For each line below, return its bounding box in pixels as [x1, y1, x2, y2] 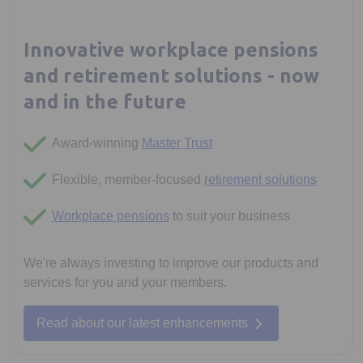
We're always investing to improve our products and [23, 256, 318, 270]
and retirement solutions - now [23, 64, 319, 88]
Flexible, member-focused [51, 173, 204, 186]
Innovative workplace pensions [23, 38, 318, 62]
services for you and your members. [23, 275, 227, 289]
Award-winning [51, 136, 142, 150]
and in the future [23, 90, 186, 113]
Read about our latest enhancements [36, 316, 248, 330]
